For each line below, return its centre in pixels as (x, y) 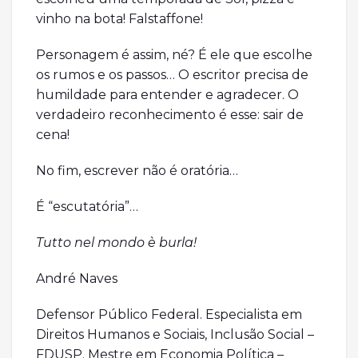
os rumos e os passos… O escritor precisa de (172, 75)
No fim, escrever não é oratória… (137, 171)
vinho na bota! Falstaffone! (119, 19)
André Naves (77, 279)
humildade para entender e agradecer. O (167, 95)
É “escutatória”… (87, 207)
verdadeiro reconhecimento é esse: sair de (170, 115)
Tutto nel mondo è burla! (116, 243)
